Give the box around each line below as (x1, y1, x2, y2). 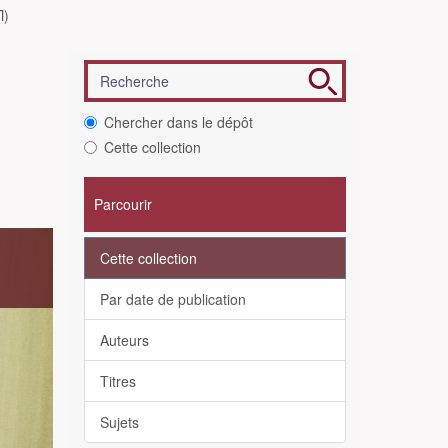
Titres (99, 371, 136, 391)
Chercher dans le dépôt (103, 112, 253, 132)
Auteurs (99, 330, 149, 350)
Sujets (99, 412, 139, 432)
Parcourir (93, 194, 152, 214)
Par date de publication (99, 289, 246, 309)
